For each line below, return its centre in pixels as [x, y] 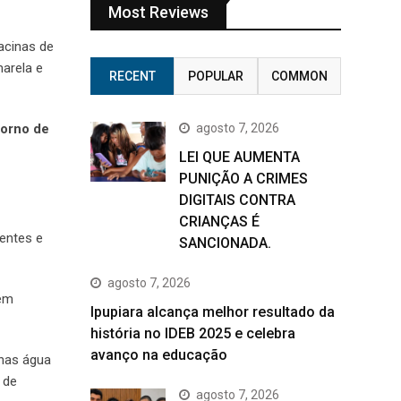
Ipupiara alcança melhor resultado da [213, 312]
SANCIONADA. [225, 243]
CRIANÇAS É [219, 222]
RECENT [132, 76]
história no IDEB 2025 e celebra [193, 333]
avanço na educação [159, 355]
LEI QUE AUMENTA [239, 157]
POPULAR [215, 76]
